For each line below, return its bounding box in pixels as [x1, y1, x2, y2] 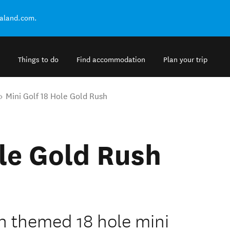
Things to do [18, 55, 59, 65]
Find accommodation [76, 55, 145, 65]
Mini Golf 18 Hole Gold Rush [6, 91, 107, 102]
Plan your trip [163, 55, 207, 65]
